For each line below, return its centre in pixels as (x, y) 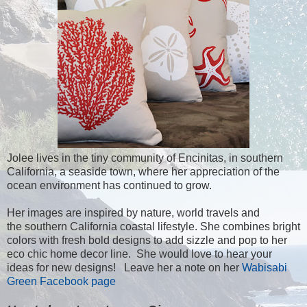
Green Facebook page (61, 281)
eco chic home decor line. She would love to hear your (139, 254)
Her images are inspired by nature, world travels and (133, 212)
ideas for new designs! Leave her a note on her (124, 267)
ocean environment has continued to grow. (109, 185)
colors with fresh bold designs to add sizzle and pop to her (147, 240)
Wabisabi (265, 267)
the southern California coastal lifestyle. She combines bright (153, 226)
